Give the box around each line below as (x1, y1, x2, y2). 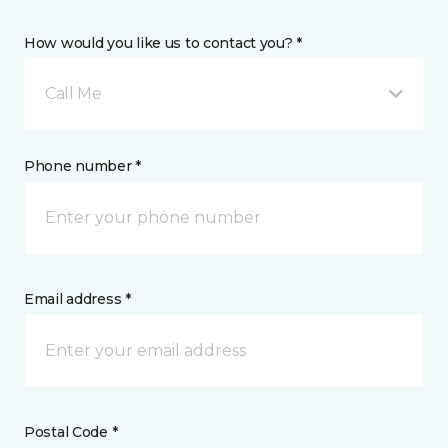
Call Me (45, 84, 102, 103)
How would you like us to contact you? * (24, 34, 303, 52)
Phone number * (24, 157, 142, 175)
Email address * (24, 290, 131, 308)
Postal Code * (24, 423, 118, 441)
